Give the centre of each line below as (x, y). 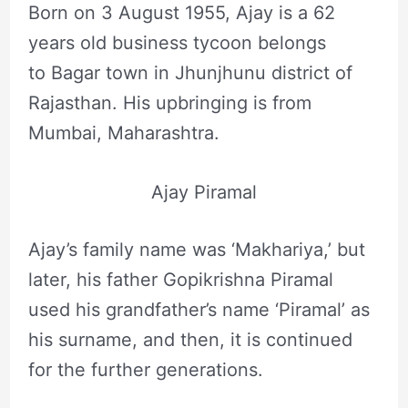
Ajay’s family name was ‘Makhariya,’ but (196, 249)
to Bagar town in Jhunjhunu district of (190, 72)
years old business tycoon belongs (177, 42)
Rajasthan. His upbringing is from (169, 102)
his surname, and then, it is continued (190, 339)
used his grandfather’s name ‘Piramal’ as (199, 309)
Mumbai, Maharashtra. (123, 133)
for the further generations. (145, 369)
